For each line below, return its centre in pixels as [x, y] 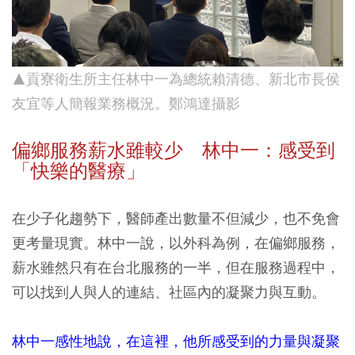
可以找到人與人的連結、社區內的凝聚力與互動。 [169, 292]
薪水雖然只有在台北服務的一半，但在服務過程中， [176, 268]
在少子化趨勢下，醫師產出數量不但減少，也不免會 [176, 219]
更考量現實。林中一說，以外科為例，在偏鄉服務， [176, 243]
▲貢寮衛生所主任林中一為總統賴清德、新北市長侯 [176, 79]
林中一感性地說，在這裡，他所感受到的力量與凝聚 [176, 342]
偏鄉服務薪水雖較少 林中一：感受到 [174, 151]
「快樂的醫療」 [78, 172]
